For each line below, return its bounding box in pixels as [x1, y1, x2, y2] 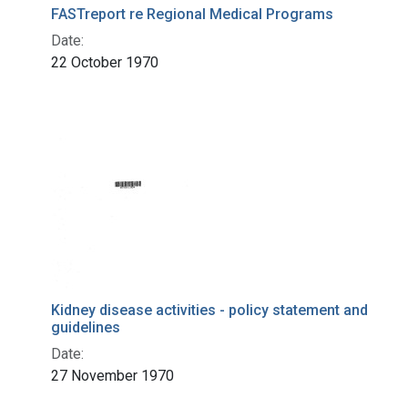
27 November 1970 [51, 367, 174, 385]
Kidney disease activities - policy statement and [51, 301, 368, 320]
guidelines [51, 319, 120, 337]
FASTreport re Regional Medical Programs [51, 5, 333, 24]
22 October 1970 [51, 54, 158, 72]
